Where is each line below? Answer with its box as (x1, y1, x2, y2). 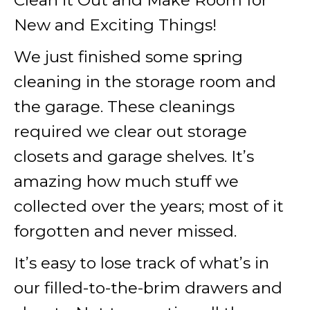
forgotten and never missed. (14, 221, 237, 241)
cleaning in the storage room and (14, 72, 276, 91)
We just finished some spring (14, 47, 243, 66)
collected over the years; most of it (14, 197, 284, 216)
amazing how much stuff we (14, 172, 239, 191)
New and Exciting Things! (14, 15, 217, 35)
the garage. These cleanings (14, 97, 235, 116)
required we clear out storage (14, 122, 247, 141)
